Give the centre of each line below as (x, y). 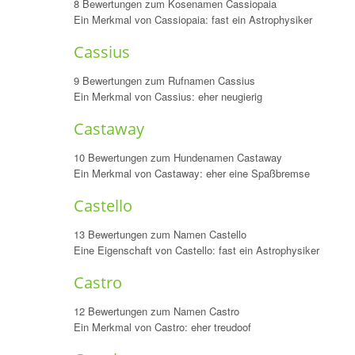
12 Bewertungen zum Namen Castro (156, 311)
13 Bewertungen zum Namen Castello (160, 234)
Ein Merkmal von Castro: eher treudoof (162, 327)
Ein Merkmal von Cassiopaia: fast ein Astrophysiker (193, 19)
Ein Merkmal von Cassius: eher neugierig (168, 96)
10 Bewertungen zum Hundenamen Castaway (177, 157)
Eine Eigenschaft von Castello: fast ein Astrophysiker (196, 250)
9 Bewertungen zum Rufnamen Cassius (164, 80)
